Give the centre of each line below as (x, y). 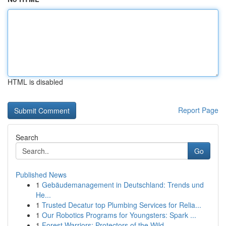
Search (27, 137)
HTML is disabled (35, 82)
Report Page (198, 110)
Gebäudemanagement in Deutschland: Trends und (123, 185)
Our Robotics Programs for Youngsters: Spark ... (119, 215)
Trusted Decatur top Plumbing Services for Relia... (122, 205)
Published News (41, 175)
